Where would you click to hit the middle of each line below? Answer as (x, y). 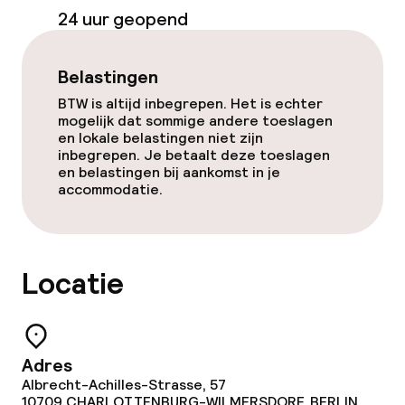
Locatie (73, 284)
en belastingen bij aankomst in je (169, 172)
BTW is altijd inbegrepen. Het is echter (190, 104)
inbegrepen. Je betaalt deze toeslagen (194, 155)
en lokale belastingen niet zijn (160, 138)
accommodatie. (110, 189)
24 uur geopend (123, 19)
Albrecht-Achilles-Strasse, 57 (124, 385)
